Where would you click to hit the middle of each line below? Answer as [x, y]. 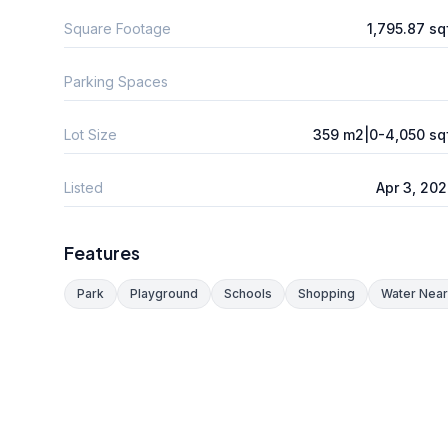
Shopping [326, 293]
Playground [164, 293]
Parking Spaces [116, 81]
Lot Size [90, 134]
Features [102, 252]
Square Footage [117, 28]
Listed [83, 187]
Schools [248, 293]
